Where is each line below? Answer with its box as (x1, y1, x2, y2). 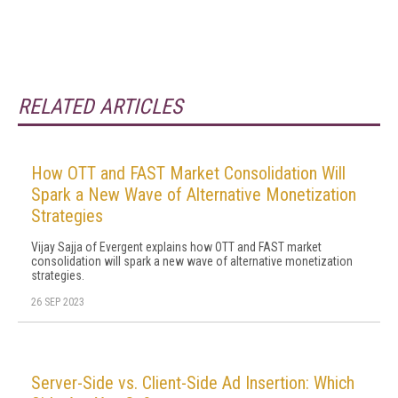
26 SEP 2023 (31, 296, 84, 308)
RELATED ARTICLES (18, 94, 182, 119)
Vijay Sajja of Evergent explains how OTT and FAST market (31, 240, 322, 254)
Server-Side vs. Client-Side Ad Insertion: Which (31, 372, 354, 394)
